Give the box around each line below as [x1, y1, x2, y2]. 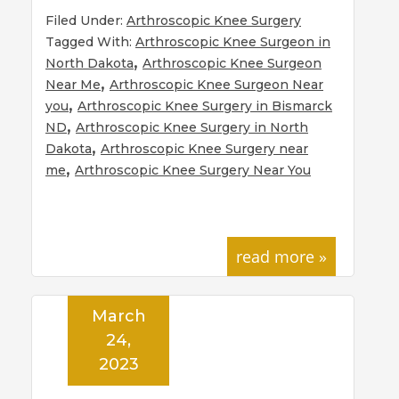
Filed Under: [45, 12, 126, 28]
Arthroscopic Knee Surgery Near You [75, 161, 311, 178]
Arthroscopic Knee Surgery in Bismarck [77, 97, 332, 114]
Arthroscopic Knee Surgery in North [76, 118, 308, 135]
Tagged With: [45, 33, 135, 50]
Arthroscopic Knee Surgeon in [135, 33, 330, 50]
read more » [236, 245, 327, 267]
